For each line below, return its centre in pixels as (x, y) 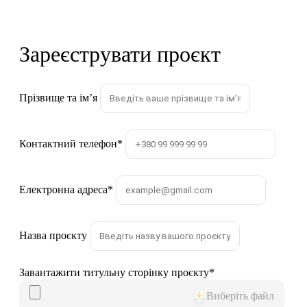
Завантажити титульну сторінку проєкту (114, 272)
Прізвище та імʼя (58, 98)
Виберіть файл (240, 296)
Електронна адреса (63, 189)
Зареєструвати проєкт (120, 54)
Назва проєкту (53, 235)
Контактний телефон (68, 144)
